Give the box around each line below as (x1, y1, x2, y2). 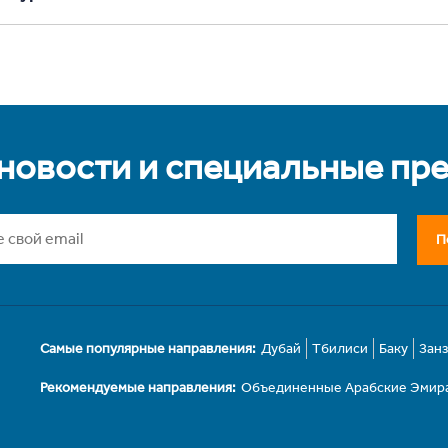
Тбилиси (312, 340, 369, 358)
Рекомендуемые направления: (40, 379, 237, 397)
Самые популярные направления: (40, 340, 257, 358)
